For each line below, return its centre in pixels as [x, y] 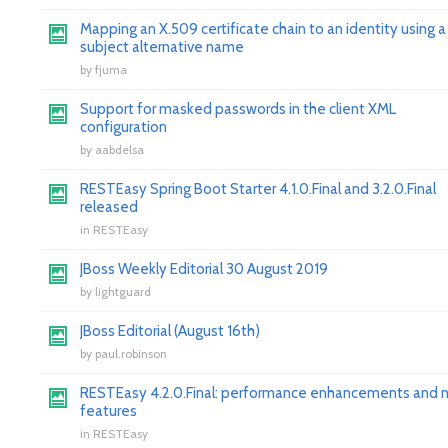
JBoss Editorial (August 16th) [170, 331]
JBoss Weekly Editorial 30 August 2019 [204, 269]
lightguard [123, 291]
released [109, 207]
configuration [123, 127]
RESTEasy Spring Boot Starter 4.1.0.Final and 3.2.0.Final [258, 189]
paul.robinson [131, 353]
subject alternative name [162, 47]
